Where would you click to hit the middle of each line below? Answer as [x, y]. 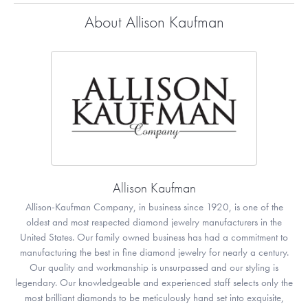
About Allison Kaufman [154, 22]
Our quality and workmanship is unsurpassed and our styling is [154, 268]
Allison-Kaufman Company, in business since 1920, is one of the [154, 207]
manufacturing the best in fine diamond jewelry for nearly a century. [154, 253]
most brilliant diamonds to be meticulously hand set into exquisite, [154, 298]
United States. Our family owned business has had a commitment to [154, 238]
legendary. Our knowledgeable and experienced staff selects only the [154, 283]
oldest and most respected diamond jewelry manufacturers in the [154, 222]
